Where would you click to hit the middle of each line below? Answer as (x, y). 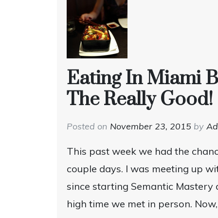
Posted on (88, 126)
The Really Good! (140, 99)
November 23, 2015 (151, 126)
